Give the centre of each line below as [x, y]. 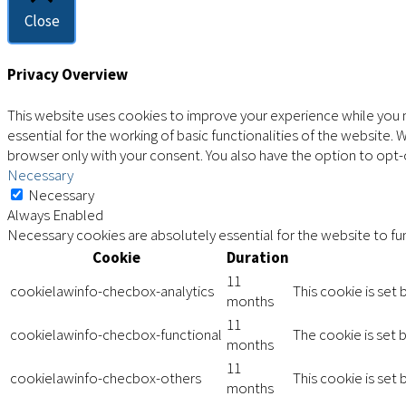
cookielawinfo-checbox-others [106, 377]
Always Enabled [55, 214]
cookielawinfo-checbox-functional [116, 334]
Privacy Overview [68, 75]
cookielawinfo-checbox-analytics [112, 290]
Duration [258, 257]
